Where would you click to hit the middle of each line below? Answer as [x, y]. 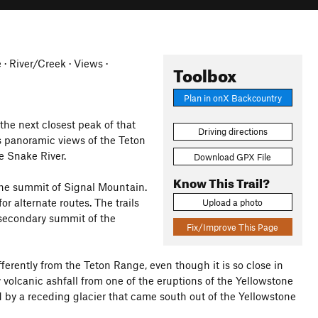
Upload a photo [233, 202]
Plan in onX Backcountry [232, 98]
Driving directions [232, 132]
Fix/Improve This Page [233, 227]
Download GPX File [233, 157]
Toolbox [204, 73]
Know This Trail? [221, 181]
